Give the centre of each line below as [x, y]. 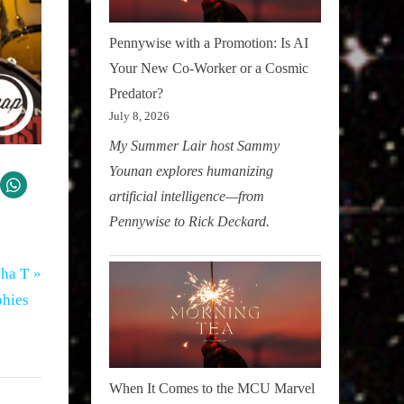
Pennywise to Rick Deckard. [189, 222]
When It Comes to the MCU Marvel [212, 388]
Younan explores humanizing [191, 171]
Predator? [136, 94]
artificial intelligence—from [187, 197]
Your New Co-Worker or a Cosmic [209, 69]
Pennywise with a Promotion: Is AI [209, 43]
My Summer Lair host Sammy [194, 146]
